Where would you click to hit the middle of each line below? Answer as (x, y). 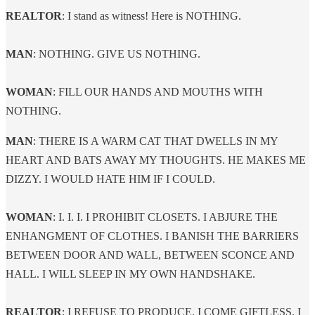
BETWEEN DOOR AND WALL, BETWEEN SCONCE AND (150, 255)
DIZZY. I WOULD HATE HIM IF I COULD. (110, 179)
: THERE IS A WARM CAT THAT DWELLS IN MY (155, 141)
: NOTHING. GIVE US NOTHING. (118, 53)
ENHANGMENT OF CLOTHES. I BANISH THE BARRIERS (152, 236)
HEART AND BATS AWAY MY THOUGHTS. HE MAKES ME (156, 160)
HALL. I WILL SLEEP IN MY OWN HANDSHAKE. (130, 274)
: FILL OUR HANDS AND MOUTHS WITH (158, 91)
